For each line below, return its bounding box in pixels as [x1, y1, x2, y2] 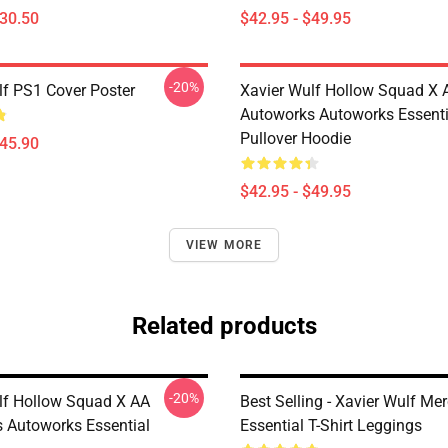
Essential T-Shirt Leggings [240, 416, 422, 435]
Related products [131, 312, 317, 340]
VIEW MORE [185, 238, 263, 252]
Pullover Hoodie [240, 129, 351, 148]
